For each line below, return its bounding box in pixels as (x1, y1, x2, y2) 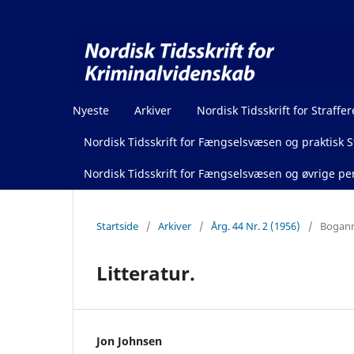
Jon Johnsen (96, 333, 162, 348)
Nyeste (73, 102, 109, 118)
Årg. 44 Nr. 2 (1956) (211, 218, 300, 233)
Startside (96, 218, 138, 233)
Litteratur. (96, 259, 195, 286)
